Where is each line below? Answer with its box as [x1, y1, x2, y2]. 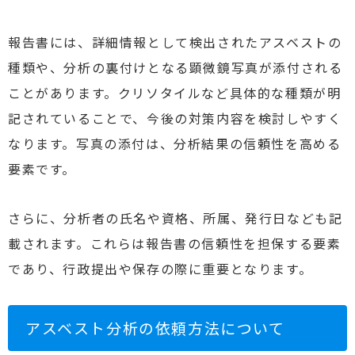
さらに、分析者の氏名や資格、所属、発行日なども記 [8, 208, 343, 227]
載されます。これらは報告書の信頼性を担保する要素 [8, 234, 342, 253]
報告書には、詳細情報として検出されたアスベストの [8, 32, 342, 52]
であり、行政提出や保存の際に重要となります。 [8, 259, 313, 278]
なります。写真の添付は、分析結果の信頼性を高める [8, 134, 342, 153]
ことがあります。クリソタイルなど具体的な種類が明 [8, 83, 342, 102]
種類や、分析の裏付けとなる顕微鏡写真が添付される [8, 58, 343, 77]
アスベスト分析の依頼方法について [25, 317, 285, 338]
